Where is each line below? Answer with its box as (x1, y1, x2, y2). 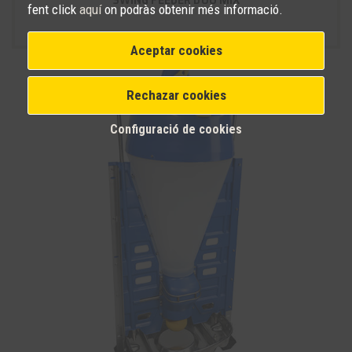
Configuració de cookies (110, 121, 242, 137)
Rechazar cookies (126, 86, 226, 103)
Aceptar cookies (130, 42, 222, 58)
